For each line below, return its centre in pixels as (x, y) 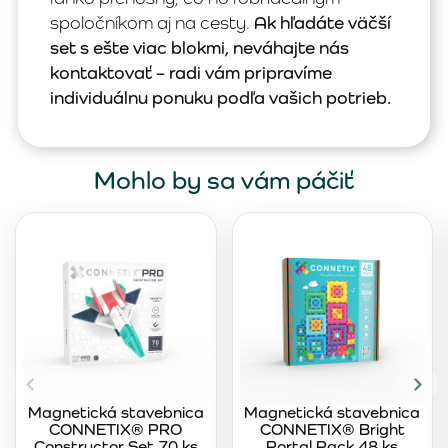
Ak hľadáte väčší (322, 22)
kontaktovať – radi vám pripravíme (191, 72)
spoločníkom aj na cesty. (152, 22)
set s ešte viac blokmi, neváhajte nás (199, 47)
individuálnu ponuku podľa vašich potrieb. (220, 97)
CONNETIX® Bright (332, 429)
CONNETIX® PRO (116, 429)
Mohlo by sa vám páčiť (224, 180)
